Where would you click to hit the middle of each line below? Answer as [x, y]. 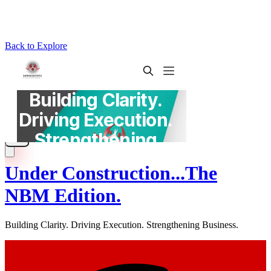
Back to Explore [36, 46]
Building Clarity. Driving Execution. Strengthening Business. [122, 225]
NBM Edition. [63, 195]
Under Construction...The [111, 173]
